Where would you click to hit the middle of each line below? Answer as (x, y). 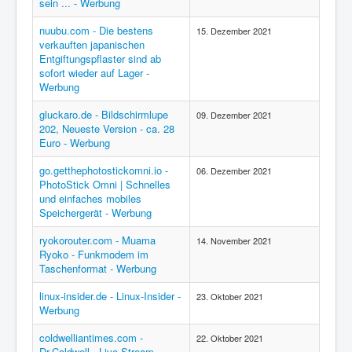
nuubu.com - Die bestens (96, 30)
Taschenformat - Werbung (98, 268)
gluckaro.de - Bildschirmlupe (104, 114)
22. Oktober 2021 (230, 338)
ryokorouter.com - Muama (97, 240)
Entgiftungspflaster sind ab (100, 59)
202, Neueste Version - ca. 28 (107, 128)
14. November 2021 (234, 240)
